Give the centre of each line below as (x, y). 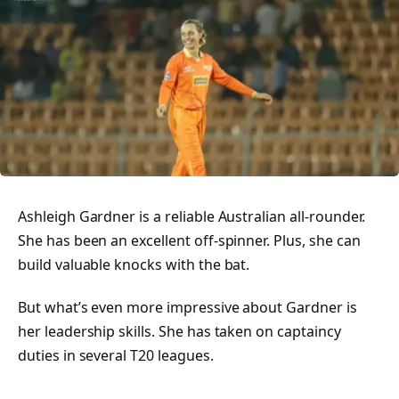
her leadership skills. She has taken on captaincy (179, 332)
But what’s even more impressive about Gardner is (187, 308)
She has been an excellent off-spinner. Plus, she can (189, 241)
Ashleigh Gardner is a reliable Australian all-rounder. (192, 217)
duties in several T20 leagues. (116, 356)
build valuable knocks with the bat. (134, 265)
